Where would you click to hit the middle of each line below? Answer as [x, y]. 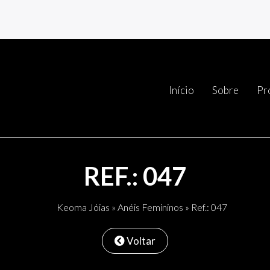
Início [181, 90]
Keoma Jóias [83, 207]
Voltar [140, 240]
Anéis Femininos [150, 207]
